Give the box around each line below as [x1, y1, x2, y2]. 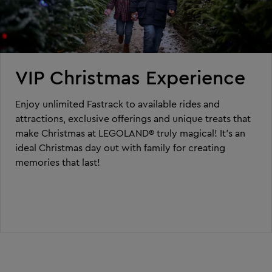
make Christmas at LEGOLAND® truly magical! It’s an [15, 126, 245, 139]
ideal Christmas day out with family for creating [15, 141, 225, 154]
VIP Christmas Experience [15, 64, 245, 89]
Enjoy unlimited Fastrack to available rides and [15, 97, 220, 110]
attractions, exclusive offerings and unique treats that [15, 112, 251, 124]
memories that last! [15, 155, 100, 168]
